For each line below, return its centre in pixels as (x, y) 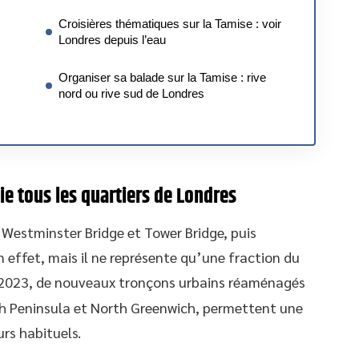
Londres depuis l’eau (112, 40)
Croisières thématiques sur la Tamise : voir (170, 24)
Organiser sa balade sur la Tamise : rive (162, 77)
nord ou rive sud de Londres (131, 93)
